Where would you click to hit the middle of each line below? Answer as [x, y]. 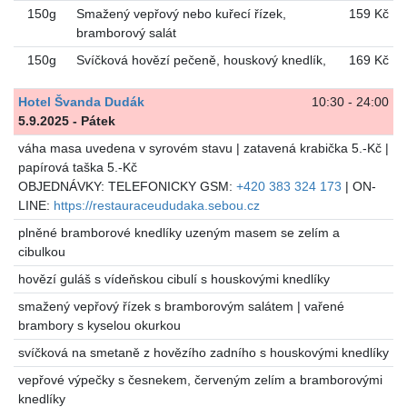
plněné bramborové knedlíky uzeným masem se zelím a [179, 233]
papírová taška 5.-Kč [77, 168]
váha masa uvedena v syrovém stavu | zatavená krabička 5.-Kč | [203, 149]
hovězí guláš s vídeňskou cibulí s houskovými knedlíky [174, 279]
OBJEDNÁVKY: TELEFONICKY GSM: [127, 187]
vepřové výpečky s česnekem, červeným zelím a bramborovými [200, 380]
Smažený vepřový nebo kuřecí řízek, [181, 14]
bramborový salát [126, 33]
